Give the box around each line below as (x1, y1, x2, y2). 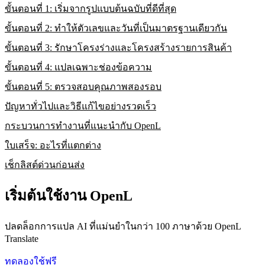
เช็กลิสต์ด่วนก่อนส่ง (5, 160, 85, 170)
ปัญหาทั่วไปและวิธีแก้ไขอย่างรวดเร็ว (5, 101, 156, 112)
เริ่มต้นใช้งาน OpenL (5, 188, 132, 204)
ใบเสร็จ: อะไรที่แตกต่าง (5, 140, 101, 151)
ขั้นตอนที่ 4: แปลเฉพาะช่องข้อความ (5, 62, 152, 73)
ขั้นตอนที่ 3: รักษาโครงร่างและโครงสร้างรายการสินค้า (5, 43, 232, 53)
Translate (5, 234, 38, 244)
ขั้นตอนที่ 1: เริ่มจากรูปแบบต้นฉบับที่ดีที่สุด (5, 4, 176, 14)
